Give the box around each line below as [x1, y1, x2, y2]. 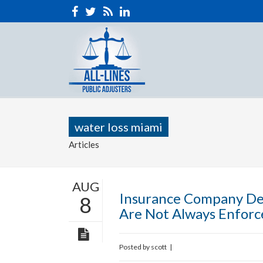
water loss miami [75, 119, 163, 134]
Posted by [119, 242, 151, 251]
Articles [69, 139, 99, 150]
